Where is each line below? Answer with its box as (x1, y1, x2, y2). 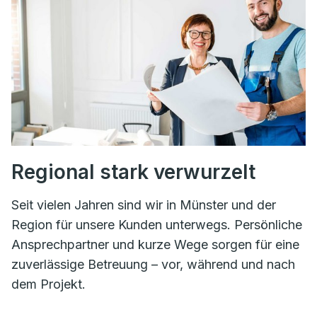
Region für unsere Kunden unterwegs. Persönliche (11, 217, 302, 233)
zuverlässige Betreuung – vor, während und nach (11, 257, 295, 272)
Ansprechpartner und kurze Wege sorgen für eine (11, 237, 299, 253)
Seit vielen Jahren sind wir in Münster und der (11, 197, 276, 213)
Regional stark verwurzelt (11, 160, 255, 185)
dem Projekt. (11, 277, 86, 292)
